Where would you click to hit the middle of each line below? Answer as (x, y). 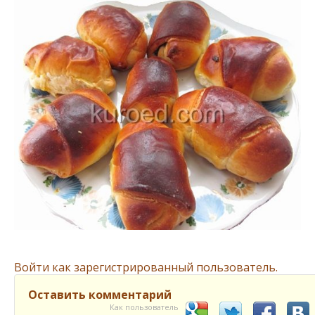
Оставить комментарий (100, 295)
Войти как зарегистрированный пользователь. (146, 268)
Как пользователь (144, 307)
